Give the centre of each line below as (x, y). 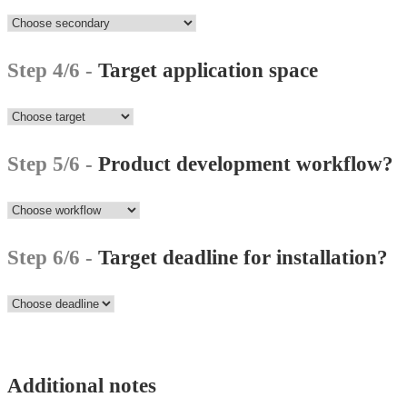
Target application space (208, 71)
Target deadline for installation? (243, 258)
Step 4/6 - (53, 71)
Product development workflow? (246, 164)
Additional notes (82, 386)
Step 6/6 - (53, 258)
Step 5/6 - (53, 164)
